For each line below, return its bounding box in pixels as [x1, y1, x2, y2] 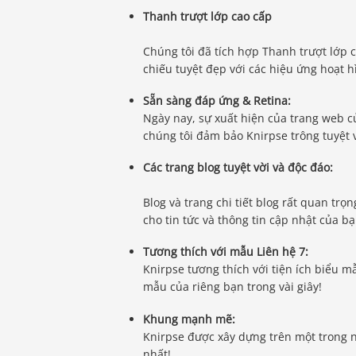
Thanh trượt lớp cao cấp [143, 8, 273, 24]
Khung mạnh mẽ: [143, 311, 236, 327]
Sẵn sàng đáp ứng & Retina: [143, 92, 292, 108]
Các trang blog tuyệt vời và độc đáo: [143, 160, 334, 176]
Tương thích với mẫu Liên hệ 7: [143, 244, 309, 260]
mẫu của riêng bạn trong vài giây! [143, 279, 323, 295]
